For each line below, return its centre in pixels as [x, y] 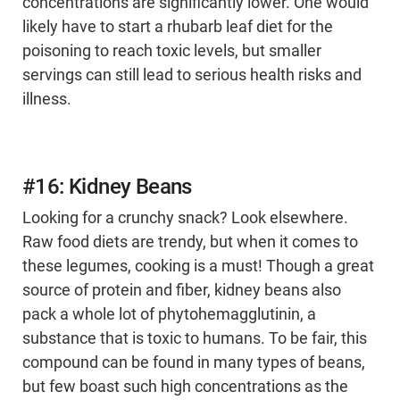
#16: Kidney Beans [107, 187]
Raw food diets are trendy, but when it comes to [190, 242]
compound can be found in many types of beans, [194, 363]
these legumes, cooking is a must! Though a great [198, 267]
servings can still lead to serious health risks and [192, 75]
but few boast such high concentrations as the [185, 387]
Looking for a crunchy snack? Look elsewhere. [185, 218]
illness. [47, 100]
